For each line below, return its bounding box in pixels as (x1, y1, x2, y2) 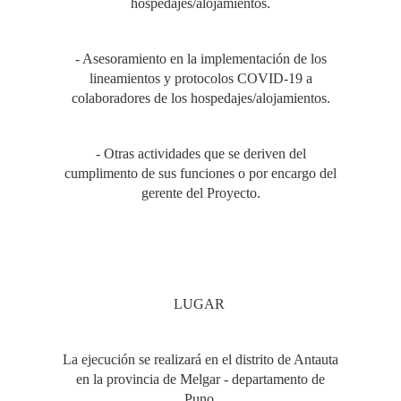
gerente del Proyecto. (141, 185, 260, 200)
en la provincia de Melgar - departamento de (76, 371, 325, 387)
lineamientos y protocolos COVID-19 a (89, 71, 312, 86)
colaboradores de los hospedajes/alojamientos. (71, 90, 330, 106)
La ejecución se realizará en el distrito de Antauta (63, 352, 338, 367)
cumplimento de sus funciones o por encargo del (64, 166, 337, 181)
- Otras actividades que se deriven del (95, 146, 306, 161)
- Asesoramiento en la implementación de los (74, 51, 327, 66)
